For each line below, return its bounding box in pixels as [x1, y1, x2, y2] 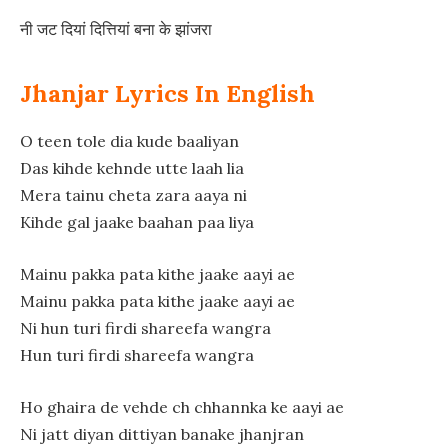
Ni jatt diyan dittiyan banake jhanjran [20, 423, 304, 444]
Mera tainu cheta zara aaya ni [20, 185, 247, 206]
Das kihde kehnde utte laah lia [20, 158, 244, 179]
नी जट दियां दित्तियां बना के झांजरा [20, 19, 212, 40]
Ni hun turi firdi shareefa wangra [20, 318, 271, 339]
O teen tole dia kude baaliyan [20, 131, 239, 152]
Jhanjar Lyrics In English [20, 77, 315, 109]
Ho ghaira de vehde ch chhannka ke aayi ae [20, 396, 344, 417]
